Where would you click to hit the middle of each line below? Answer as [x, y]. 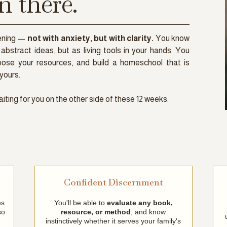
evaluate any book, [140, 202]
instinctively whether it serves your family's [113, 221]
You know [172, 39]
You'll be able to [80, 202]
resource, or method [96, 212]
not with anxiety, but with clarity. [90, 39]
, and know [148, 212]
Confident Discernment [113, 182]
